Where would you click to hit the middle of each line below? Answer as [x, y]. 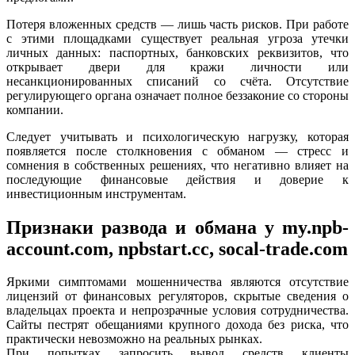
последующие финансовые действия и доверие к [177, 179]
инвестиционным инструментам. [96, 193]
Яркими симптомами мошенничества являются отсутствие [177, 282]
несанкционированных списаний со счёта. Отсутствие [177, 81]
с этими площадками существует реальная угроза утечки [177, 38]
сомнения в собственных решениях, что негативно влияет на [177, 165]
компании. [35, 109]
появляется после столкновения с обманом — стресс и [177, 151]
